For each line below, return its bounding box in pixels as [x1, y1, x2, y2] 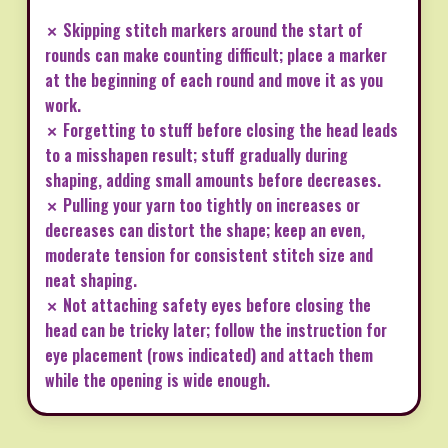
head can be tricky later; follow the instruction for [45, 318, 387, 343]
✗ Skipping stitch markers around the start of [45, 18, 363, 43]
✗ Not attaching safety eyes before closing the [45, 293, 371, 318]
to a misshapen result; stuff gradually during [45, 143, 348, 168]
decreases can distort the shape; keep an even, [45, 218, 365, 243]
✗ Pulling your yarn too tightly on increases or [45, 193, 360, 218]
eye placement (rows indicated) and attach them [45, 343, 373, 368]
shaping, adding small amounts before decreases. [45, 168, 381, 193]
